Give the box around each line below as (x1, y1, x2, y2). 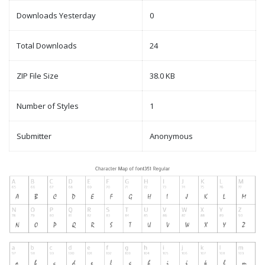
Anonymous (150, 131, 193, 142)
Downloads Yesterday (17, 10, 96, 21)
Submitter (17, 131, 51, 142)
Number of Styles (17, 101, 79, 112)
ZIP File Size (17, 70, 59, 82)
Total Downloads (17, 40, 77, 51)
